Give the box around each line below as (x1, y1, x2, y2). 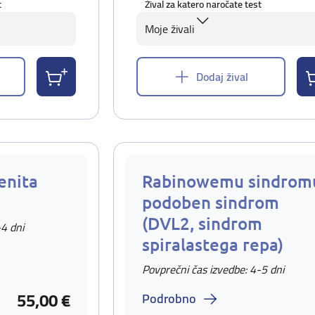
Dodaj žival (196, 66, 248, 87)
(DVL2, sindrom (142, 212, 262, 234)
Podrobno (142, 287, 196, 310)
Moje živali (145, 18, 194, 39)
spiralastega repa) (142, 233, 283, 255)
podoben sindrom (142, 191, 279, 213)
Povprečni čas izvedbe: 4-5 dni (142, 259, 284, 280)
